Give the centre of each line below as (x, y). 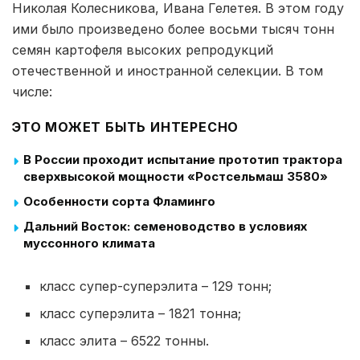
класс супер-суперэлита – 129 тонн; (156, 286)
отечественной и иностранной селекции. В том (168, 71)
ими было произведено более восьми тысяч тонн (173, 29)
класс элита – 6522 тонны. (125, 341)
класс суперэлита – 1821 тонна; (141, 314)
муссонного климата (89, 243)
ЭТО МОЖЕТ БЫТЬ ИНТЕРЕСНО (126, 127)
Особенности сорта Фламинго (119, 202)
